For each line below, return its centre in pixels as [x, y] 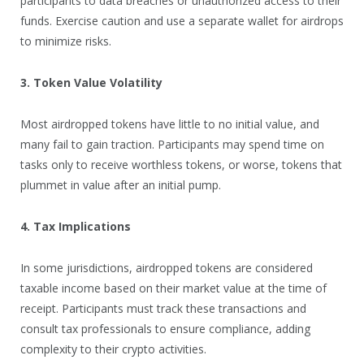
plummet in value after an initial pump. [121, 184]
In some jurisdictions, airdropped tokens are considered [167, 267]
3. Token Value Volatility [91, 82]
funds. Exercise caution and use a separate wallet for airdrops [182, 20]
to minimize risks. [66, 41]
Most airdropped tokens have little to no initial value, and [170, 123]
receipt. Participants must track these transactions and [163, 308]
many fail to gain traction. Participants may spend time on [172, 144]
